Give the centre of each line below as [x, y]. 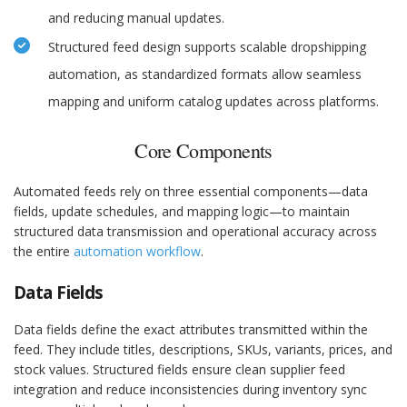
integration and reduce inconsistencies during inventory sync [190, 390]
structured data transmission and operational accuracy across [195, 232]
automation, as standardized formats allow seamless [205, 74]
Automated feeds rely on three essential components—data [191, 192]
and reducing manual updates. [136, 18]
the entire [44, 252]
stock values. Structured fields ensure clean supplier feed [179, 370]
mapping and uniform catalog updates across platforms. [213, 102]
